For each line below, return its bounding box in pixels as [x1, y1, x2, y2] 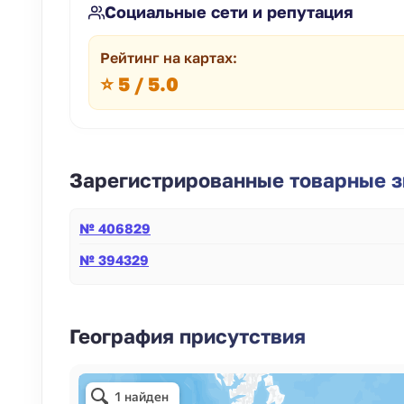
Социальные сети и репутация [105, 2, 353, 22]
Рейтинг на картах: [100, 49, 237, 67]
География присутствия [69, 324, 306, 348]
